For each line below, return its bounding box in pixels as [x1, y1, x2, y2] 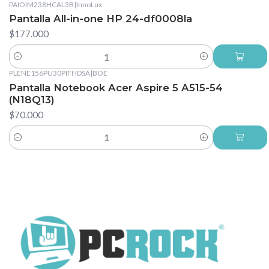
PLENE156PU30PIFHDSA [9, 68, 90, 78]
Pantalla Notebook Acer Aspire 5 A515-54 [9, 81, 223, 94]
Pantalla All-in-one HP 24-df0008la [9, 13, 192, 25]
